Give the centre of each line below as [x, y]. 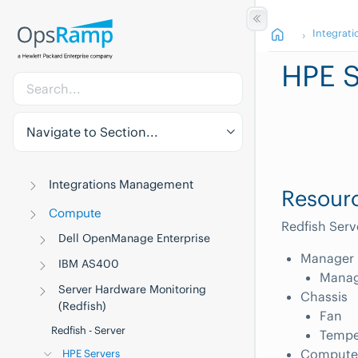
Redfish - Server [88, 330]
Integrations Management [121, 184]
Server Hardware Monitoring [133, 289]
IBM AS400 [89, 264]
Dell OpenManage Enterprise [135, 238]
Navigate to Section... [92, 132]
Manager [327, 258]
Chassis [324, 296]
